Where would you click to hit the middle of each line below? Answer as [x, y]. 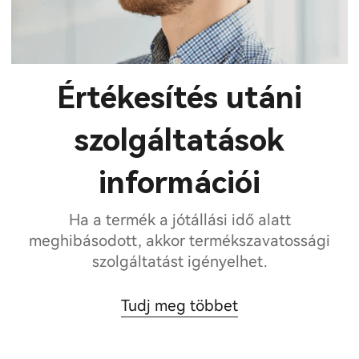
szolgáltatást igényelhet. [179, 262]
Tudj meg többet [179, 306]
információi [179, 183]
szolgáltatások [179, 141]
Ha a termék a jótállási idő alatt [179, 220]
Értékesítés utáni [179, 98]
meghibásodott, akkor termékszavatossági [179, 241]
